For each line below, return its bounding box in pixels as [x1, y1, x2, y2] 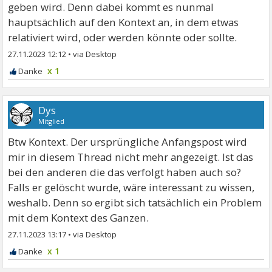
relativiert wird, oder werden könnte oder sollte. [8, 30, 237, 44]
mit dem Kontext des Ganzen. [8, 210, 149, 225]
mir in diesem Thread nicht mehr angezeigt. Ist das [8, 149, 254, 164]
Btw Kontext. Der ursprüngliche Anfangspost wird [8, 134, 248, 149]
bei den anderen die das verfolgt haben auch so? [8, 165, 242, 179]
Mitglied [38, 116, 65, 126]
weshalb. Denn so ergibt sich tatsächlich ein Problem [8, 195, 262, 209]
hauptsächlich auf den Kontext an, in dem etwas [8, 15, 239, 29]
